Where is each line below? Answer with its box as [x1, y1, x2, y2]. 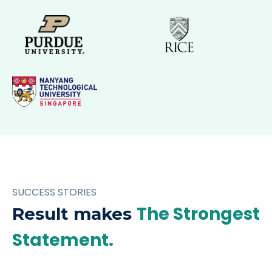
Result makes [12, 203, 137, 224]
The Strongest [137, 202, 260, 226]
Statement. [12, 228, 117, 252]
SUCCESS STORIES [12, 185, 97, 199]
